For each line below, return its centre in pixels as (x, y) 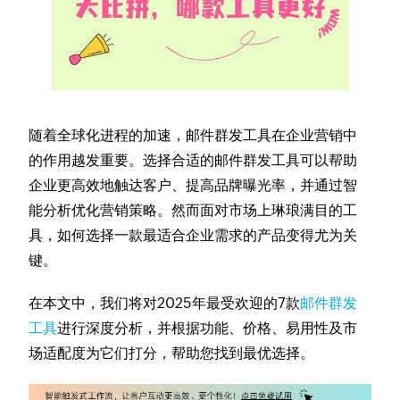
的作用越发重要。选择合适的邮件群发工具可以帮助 (193, 160)
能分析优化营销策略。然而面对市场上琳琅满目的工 (193, 210)
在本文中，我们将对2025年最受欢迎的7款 (165, 303)
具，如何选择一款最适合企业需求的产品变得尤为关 (193, 235)
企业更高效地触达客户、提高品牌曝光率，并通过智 (193, 185)
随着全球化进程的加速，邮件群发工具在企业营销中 (193, 135)
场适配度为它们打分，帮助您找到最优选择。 (172, 353)
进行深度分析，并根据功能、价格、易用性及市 (208, 328)
